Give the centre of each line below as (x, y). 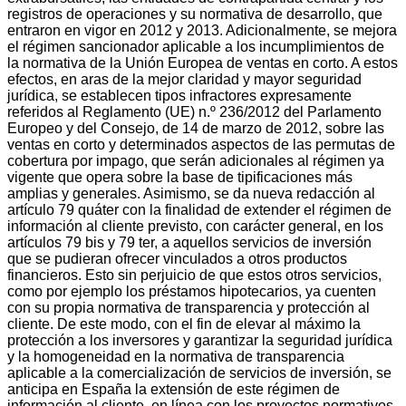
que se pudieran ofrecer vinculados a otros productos (177, 258)
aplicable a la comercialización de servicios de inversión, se (199, 372)
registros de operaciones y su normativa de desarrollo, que (195, 14)
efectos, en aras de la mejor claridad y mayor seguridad (184, 79)
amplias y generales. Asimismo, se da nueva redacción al (191, 193)
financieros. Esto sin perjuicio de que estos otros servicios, (194, 275)
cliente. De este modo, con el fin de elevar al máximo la (184, 324)
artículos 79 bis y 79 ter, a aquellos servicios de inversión (189, 242)
